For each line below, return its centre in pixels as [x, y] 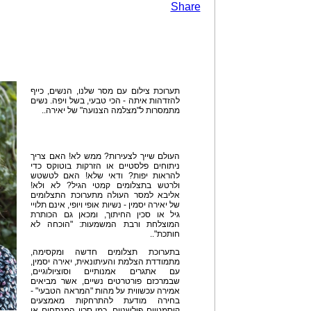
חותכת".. [165, 234]
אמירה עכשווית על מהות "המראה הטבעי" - [105, 291]
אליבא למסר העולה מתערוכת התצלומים [105, 195]
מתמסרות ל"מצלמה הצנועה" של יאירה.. [111, 110]
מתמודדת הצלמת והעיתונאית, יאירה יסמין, [105, 262]
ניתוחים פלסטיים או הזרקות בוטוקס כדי [105, 166]
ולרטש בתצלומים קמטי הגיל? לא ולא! [105, 185]
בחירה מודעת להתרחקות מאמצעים [105, 301]
